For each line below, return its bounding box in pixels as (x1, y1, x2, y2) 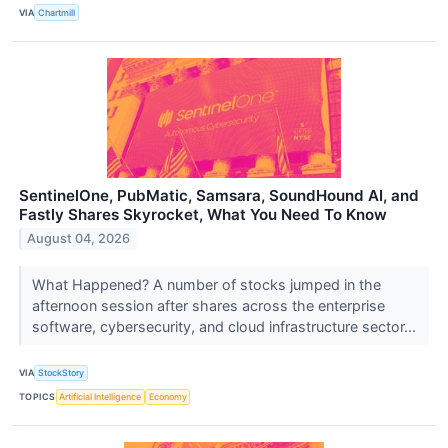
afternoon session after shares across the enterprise (31, 296, 385, 314)
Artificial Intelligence (59, 391, 142, 403)
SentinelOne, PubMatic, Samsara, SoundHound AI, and (19, 185, 419, 205)
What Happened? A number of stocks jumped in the (31, 275, 381, 293)
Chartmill (38, 7, 76, 19)
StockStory (38, 367, 85, 379)
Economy (148, 391, 187, 403)
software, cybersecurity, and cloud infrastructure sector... (31, 317, 420, 335)
